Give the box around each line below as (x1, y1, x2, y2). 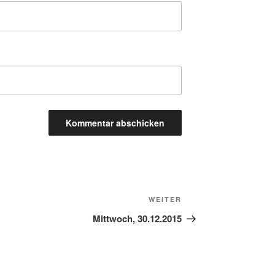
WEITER (149, 195, 182, 204)
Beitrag (181, 209, 215, 223)
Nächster (181, 194, 224, 209)
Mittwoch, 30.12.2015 (93, 212, 182, 226)
